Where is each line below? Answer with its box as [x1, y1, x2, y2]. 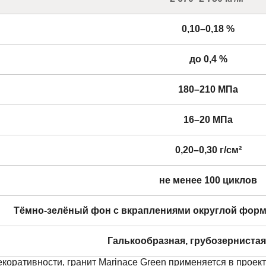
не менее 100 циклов [159, 175, 257, 185]
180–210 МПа [178, 84, 238, 94]
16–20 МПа [183, 114, 233, 125]
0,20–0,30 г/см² [175, 144, 242, 155]
